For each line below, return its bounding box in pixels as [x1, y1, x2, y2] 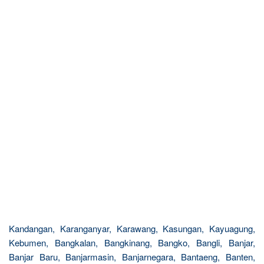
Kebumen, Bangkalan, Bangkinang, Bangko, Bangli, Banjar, [9, 236, 255, 249]
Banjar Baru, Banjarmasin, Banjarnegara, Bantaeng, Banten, [9, 250, 255, 263]
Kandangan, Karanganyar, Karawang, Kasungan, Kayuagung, [9, 222, 255, 235]
